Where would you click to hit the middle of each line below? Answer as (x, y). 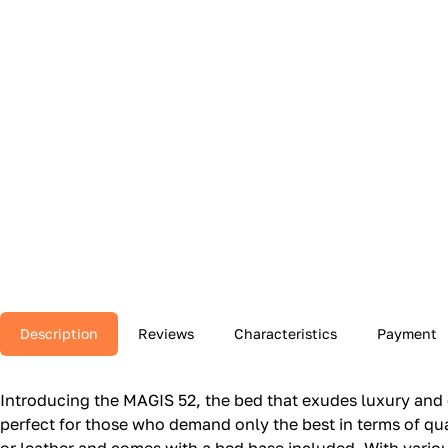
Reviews (166, 334)
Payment (407, 334)
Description (59, 334)
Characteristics (285, 334)
